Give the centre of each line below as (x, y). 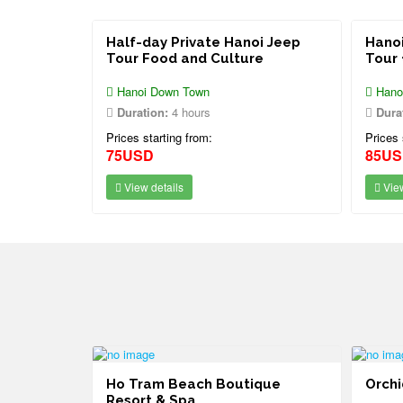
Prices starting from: (159, 137)
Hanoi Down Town (161, 91)
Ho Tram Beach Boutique (193, 384)
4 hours (189, 112)
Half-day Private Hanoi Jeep (203, 42)
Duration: (143, 112)
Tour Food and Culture (185, 58)
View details (152, 187)
